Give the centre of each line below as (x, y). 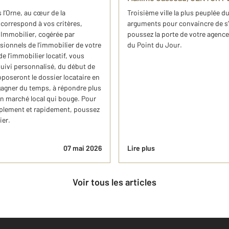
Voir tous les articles (117, 182)
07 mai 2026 (83, 148)
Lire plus (141, 148)
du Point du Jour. (155, 45)
